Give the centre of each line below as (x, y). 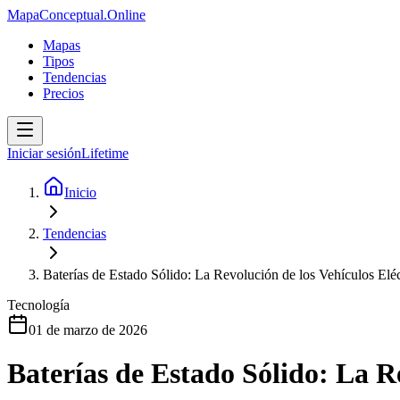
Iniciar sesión (44, 153)
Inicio (80, 192)
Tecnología (38, 305)
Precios (63, 93)
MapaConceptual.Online (76, 15)
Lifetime (105, 153)
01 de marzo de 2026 (88, 330)
